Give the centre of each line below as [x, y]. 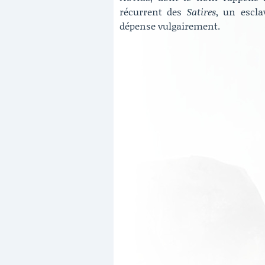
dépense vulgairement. [170, 25]
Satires [201, 11]
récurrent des [153, 11]
